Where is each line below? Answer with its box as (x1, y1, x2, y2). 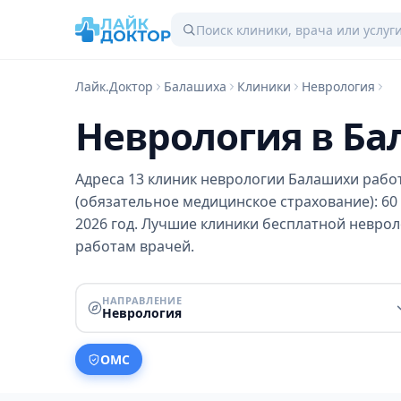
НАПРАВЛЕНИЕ (102, 294, 183, 307)
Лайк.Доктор (75, 78, 153, 95)
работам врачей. (75, 236, 194, 256)
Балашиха (164, 78, 226, 95)
